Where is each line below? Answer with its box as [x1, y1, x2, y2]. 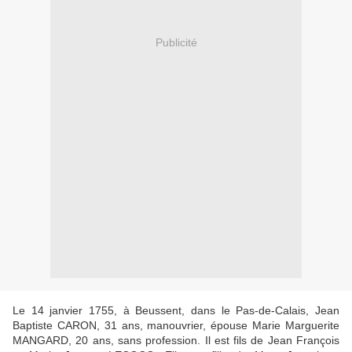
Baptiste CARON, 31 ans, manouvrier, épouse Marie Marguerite [13, 319, 339, 332]
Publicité [155, 35, 197, 49]
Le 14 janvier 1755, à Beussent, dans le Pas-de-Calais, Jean [13, 304, 339, 317]
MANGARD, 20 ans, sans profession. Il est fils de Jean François [13, 334, 339, 347]
